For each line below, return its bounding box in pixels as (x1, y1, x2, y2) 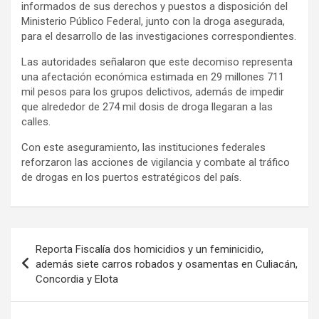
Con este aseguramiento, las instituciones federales (21, 140, 266, 154)
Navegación (10, 227, 105, 249)
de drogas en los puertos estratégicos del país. (21, 170, 241, 184)
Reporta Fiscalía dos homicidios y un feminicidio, (36, 242, 263, 256)
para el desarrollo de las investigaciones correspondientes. (21, 29, 296, 43)
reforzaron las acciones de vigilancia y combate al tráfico (21, 155, 290, 169)
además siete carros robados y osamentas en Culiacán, (36, 257, 298, 271)
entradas (10, 273, 83, 294)
